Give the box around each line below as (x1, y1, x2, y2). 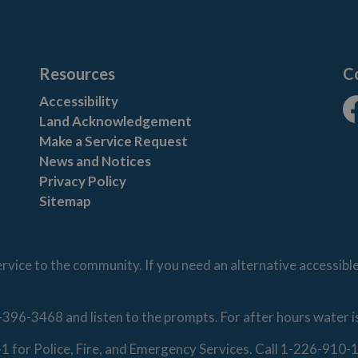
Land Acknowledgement (39, 113, 192, 129)
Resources (39, 64, 115, 83)
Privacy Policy (39, 173, 126, 189)
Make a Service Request (39, 133, 188, 149)
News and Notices (39, 153, 151, 169)
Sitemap (39, 193, 91, 209)
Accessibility (39, 93, 118, 109)
